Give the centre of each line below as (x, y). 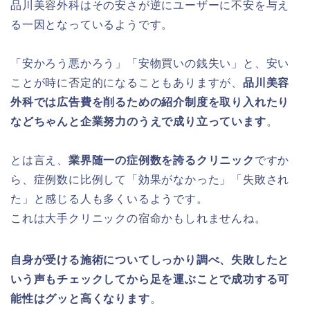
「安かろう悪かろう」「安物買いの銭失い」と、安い (150, 63)
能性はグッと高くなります (80, 298)
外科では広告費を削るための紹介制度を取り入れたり (150, 102)
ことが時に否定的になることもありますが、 (127, 82)
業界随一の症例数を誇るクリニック (162, 160)
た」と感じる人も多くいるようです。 (109, 199)
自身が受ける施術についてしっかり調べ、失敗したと (150, 259)
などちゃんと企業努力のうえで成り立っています (138, 121)
